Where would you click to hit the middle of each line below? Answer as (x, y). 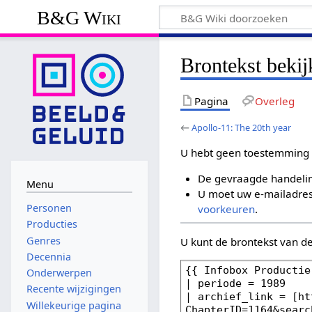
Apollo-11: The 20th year (242, 127)
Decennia (48, 256)
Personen (49, 208)
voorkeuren (226, 209)
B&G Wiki (79, 17)
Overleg (274, 101)
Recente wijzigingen (73, 289)
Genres (43, 240)
